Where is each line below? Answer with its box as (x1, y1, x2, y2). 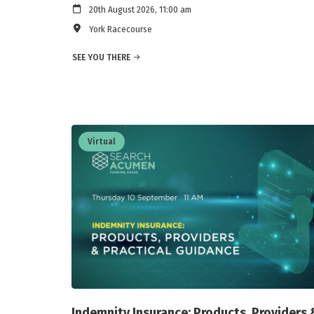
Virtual (88, 137, 116, 147)
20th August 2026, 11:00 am (89, 5, 191, 15)
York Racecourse (89, 25, 152, 35)
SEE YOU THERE (72, 53, 130, 63)
